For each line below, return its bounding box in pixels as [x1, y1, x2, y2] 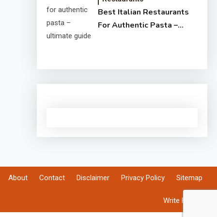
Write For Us [163, 196, 202, 205]
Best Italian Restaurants [98, 7, 189, 17]
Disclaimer [77, 173, 109, 182]
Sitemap [176, 173, 202, 182]
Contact [39, 173, 65, 182]
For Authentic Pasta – [98, 20, 178, 31]
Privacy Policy [121, 173, 165, 182]
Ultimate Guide [98, 33, 155, 44]
